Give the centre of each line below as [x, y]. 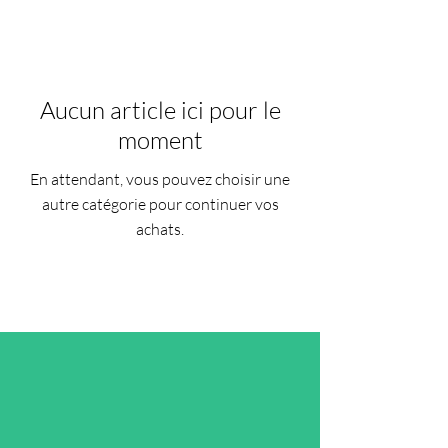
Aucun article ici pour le [160, 110]
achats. [160, 229]
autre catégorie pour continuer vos [160, 204]
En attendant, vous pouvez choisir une [160, 179]
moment [160, 140]
